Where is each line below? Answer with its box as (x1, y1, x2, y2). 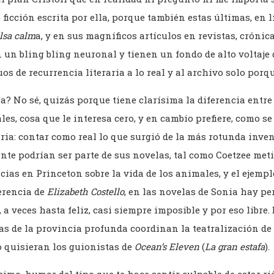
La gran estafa (205, 240, 265, 253)
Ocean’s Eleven (135, 240, 199, 253)
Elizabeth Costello (47, 185, 124, 198)
